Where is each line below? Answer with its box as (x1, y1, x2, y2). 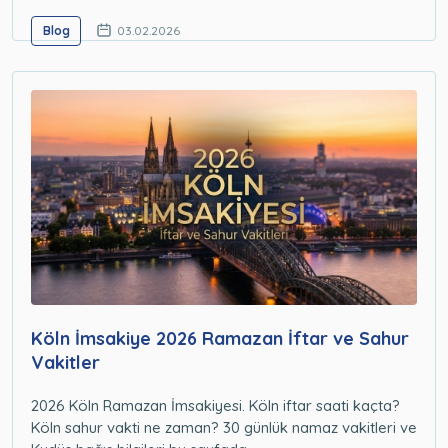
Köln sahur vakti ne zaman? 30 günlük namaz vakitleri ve (31, 418, 417, 438)
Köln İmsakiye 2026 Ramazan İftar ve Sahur (31, 327, 409, 351)
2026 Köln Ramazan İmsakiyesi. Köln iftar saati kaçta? (31, 396, 400, 416)
